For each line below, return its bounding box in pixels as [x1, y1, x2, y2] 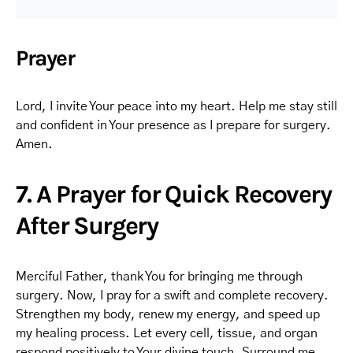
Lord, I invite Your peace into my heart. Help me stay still [16, 100, 337, 113]
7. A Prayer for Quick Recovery [16, 180, 331, 209]
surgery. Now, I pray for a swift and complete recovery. [16, 289, 329, 302]
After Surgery [16, 211, 158, 240]
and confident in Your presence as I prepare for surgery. [16, 119, 331, 132]
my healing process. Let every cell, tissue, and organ [16, 327, 318, 340]
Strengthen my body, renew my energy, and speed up [16, 308, 320, 321]
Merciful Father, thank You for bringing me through [16, 270, 303, 283]
